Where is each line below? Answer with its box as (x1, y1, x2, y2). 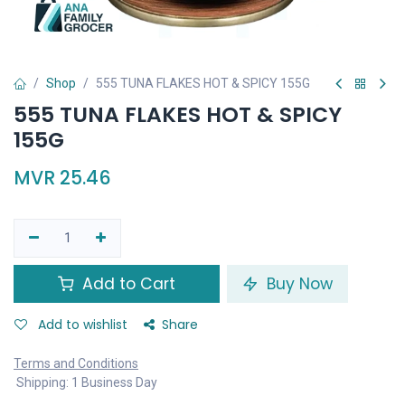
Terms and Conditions (14, 356, 138, 371)
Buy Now (262, 273, 333, 295)
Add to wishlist (38, 316, 127, 334)
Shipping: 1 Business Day (14, 375, 157, 390)
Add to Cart (78, 273, 175, 295)
